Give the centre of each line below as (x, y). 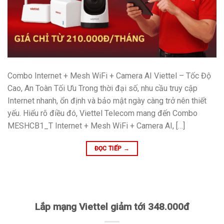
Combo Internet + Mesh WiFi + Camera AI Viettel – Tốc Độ (109, 75)
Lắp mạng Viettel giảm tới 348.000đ (112, 206)
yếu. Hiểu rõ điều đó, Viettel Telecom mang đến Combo (102, 113)
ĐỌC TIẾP (109, 148)
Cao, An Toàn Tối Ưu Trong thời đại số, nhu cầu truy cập (102, 88)
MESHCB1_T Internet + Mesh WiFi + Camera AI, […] (96, 125)
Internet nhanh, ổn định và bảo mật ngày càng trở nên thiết (107, 100)
